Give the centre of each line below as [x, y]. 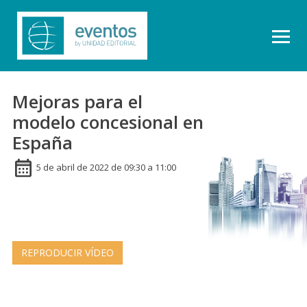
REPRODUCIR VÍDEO [67, 253]
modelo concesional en [108, 122]
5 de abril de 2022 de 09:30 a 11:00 [106, 168]
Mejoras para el [77, 101]
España [42, 143]
